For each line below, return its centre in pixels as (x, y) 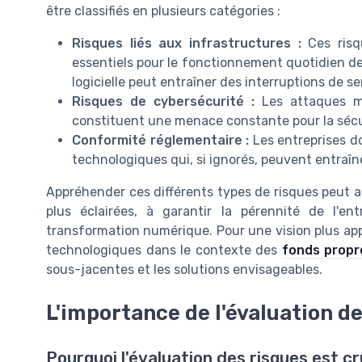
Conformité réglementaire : (161, 140)
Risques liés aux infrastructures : (187, 43)
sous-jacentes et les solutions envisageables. (184, 269)
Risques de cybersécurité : (163, 101)
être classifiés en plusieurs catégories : (163, 11)
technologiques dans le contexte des (164, 250)
